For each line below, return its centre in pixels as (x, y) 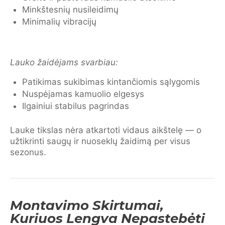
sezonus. (28, 152)
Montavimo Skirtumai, (87, 205)
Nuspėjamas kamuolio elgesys (83, 94)
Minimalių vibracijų (59, 21)
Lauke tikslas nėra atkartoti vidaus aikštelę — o (106, 130)
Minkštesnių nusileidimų (70, 9)
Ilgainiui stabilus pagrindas (76, 106)
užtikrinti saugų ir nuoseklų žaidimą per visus (100, 141)
